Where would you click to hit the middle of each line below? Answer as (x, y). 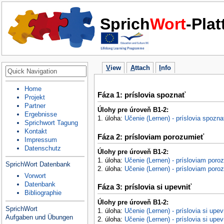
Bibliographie (43, 193)
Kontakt (35, 131)
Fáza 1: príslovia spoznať (141, 94)
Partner (35, 106)
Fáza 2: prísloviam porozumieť (150, 136)
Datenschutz (42, 148)
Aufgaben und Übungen (39, 217)
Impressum (40, 140)
